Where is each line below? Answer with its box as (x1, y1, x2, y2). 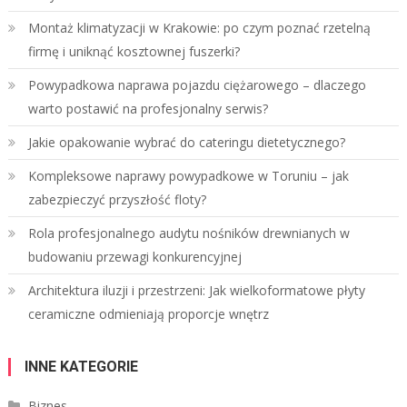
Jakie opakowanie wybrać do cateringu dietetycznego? (27, 133, 345, 151)
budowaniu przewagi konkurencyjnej (27, 247, 242, 265)
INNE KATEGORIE (24, 357, 138, 375)
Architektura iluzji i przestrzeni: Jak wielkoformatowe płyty (27, 281, 365, 299)
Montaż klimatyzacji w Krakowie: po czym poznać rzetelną (27, 18, 371, 36)
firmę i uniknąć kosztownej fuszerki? (27, 42, 240, 60)
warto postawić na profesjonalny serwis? (27, 99, 268, 117)
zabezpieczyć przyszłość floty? (27, 190, 206, 208)
